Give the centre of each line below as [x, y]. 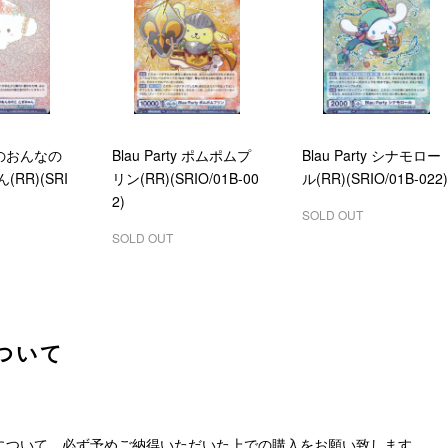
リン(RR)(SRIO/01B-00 [185, 178]
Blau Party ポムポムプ [181, 155]
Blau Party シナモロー [371, 155]
